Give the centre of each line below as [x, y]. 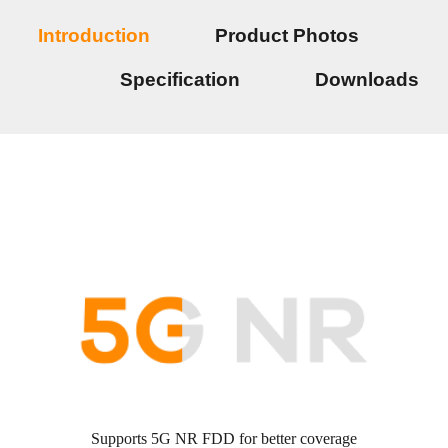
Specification [182, 79]
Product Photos [286, 35]
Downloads [366, 79]
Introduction [126, 35]
